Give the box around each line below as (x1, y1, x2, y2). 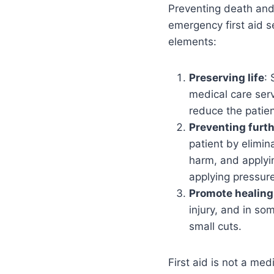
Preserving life (189, 72, 264, 84)
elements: (168, 35, 217, 48)
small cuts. (189, 220, 242, 233)
